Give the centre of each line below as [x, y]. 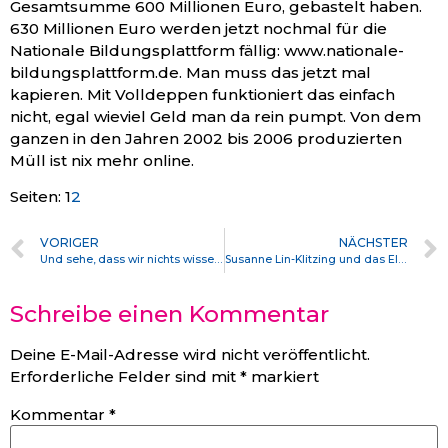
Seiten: [35, 197]
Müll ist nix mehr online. [102, 161]
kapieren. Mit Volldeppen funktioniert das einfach [202, 95]
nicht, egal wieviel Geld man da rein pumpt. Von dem [215, 117]
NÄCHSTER [373, 243]
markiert [283, 377]
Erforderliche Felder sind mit [125, 377]
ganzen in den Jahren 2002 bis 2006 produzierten [206, 139]
